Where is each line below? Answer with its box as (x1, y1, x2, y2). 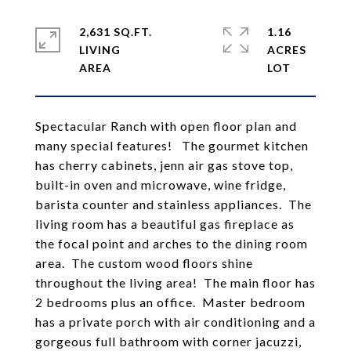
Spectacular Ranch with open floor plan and (35, 118, 297, 133)
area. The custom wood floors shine (35, 255, 253, 270)
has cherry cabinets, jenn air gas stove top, (35, 157, 293, 172)
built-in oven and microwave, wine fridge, (35, 177, 286, 192)
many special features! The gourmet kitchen (35, 138, 309, 153)
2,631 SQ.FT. (79, 25, 152, 38)
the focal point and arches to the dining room (35, 236, 308, 251)
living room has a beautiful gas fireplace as (35, 216, 295, 231)
